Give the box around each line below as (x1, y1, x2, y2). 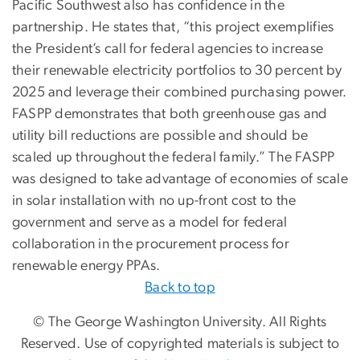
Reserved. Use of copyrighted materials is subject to (20, 336, 340, 351)
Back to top (145, 280, 215, 295)
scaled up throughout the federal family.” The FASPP (12, 149, 335, 165)
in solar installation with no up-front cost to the (12, 193, 297, 208)
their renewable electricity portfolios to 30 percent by (12, 63, 342, 78)
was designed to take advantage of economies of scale (12, 171, 348, 186)
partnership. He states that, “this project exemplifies (12, 19, 334, 35)
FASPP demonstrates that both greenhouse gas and (12, 106, 328, 121)
